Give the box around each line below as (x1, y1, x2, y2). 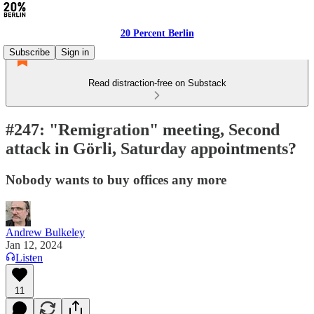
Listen (15, 251, 43, 264)
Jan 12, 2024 (6, 238, 62, 251)
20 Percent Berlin (120, 28, 194, 39)
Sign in (61, 47, 89, 57)
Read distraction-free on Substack (88, 78, 226, 88)
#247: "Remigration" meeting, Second (6, 120, 280, 139)
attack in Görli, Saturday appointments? (6, 139, 296, 158)
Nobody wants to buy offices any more (6, 172, 226, 187)
